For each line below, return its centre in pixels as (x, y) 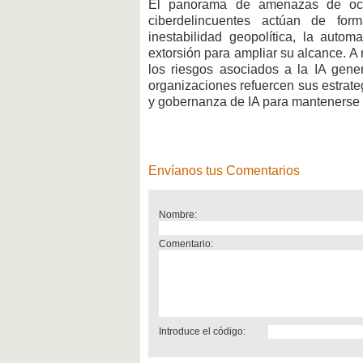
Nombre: (177, 215)
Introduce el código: (202, 331)
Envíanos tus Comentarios (224, 171)
